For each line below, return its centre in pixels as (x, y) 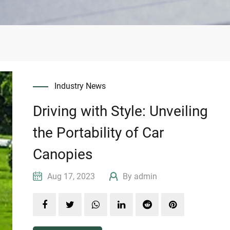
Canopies (63, 155)
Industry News (80, 86)
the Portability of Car (99, 133)
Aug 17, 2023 (78, 177)
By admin (139, 177)
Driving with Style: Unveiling (121, 111)
